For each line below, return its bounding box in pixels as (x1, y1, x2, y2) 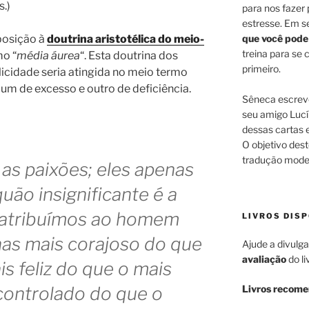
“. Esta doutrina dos (80, 49, 178, 63)
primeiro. (241, 62, 281, 74)
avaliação (241, 252, 286, 265)
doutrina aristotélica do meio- (47, 32, 204, 46)
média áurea (17, 49, 80, 63)
